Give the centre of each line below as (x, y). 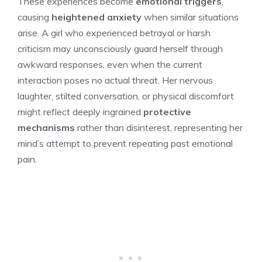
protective (167, 111)
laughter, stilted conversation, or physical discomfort (126, 96)
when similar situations (190, 17)
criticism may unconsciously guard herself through (120, 48)
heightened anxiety (96, 17)
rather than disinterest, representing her (159, 127)
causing (35, 17)
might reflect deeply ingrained (80, 111)
